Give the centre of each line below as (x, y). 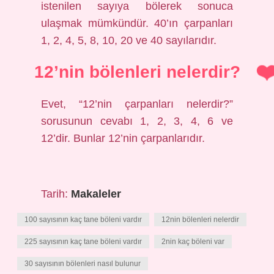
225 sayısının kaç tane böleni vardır (83, 242)
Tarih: (56, 194)
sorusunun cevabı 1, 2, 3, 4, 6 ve (137, 121)
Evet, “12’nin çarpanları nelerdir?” (137, 104)
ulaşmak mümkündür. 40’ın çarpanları (137, 23)
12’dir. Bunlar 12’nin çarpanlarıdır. (123, 138)
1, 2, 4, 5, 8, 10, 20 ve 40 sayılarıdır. (129, 40)
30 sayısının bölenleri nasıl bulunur (83, 264)
